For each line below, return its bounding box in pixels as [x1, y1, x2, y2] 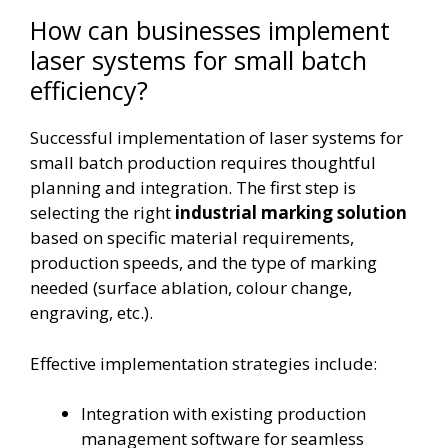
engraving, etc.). [30, 301, 153, 324]
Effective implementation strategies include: [30, 351, 377, 375]
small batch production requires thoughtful [30, 151, 376, 174]
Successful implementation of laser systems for [30, 126, 403, 149]
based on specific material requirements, [30, 226, 354, 249]
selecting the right [30, 201, 175, 224]
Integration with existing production [81, 402, 366, 425]
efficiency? [30, 73, 148, 107]
